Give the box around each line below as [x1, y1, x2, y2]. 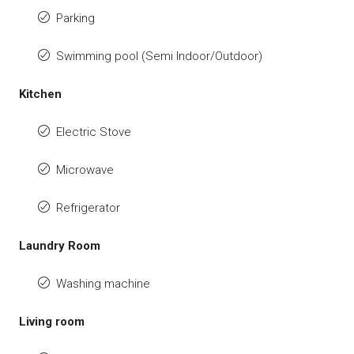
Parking [56, 10, 95, 25]
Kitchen [19, 86, 62, 101]
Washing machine [56, 276, 150, 291]
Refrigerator [56, 200, 120, 215]
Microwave [56, 162, 114, 177]
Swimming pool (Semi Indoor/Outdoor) [56, 48, 262, 63]
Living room [19, 314, 85, 329]
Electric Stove [56, 124, 131, 139]
